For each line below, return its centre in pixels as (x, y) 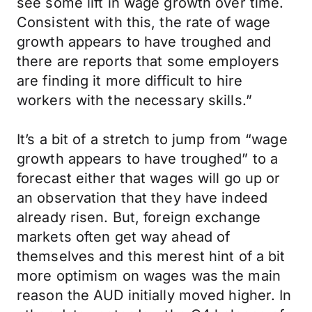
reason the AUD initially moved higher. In (154, 295)
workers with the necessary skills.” (134, 100)
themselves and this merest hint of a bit (151, 256)
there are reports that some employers (148, 61)
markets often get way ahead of (124, 237)
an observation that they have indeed (142, 198)
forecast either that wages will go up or (149, 178)
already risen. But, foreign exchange (139, 217)
